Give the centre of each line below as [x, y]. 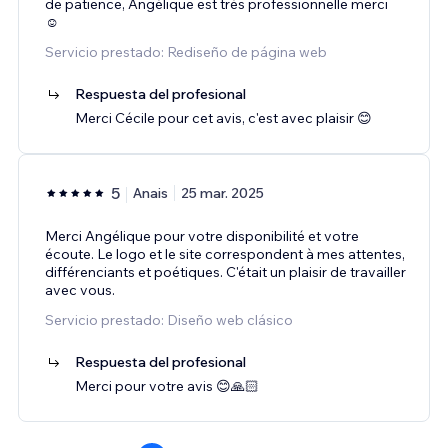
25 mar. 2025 [222, 192]
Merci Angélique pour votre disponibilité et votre [202, 235]
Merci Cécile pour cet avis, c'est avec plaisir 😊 [223, 117]
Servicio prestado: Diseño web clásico [169, 319]
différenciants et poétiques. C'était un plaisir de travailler [225, 271]
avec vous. [80, 289]
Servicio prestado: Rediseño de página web [186, 51]
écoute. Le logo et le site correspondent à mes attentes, [225, 253]
